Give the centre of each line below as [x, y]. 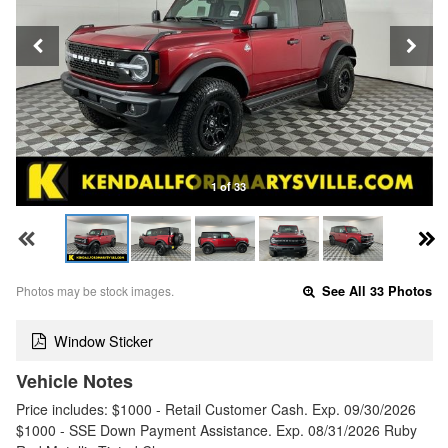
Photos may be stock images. [95, 291]
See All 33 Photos [375, 291]
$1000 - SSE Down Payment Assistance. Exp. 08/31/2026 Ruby [216, 429]
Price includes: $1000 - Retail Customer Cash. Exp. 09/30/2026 [216, 408]
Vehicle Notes [74, 380]
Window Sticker [103, 340]
